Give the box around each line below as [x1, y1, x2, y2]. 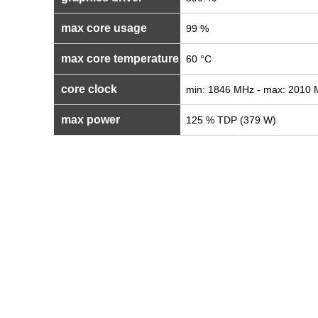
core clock [58, 83, 117, 95]
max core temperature [58, 53, 179, 65]
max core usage [58, 22, 147, 34]
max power [58, 114, 120, 126]
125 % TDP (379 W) [186, 114, 276, 126]
